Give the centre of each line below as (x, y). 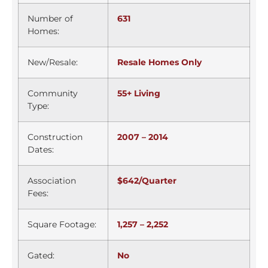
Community (53, 94)
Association (52, 181)
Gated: (41, 256)
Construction (55, 137)
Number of (50, 19)
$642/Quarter (147, 181)
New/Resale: (53, 63)
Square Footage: (62, 225)
